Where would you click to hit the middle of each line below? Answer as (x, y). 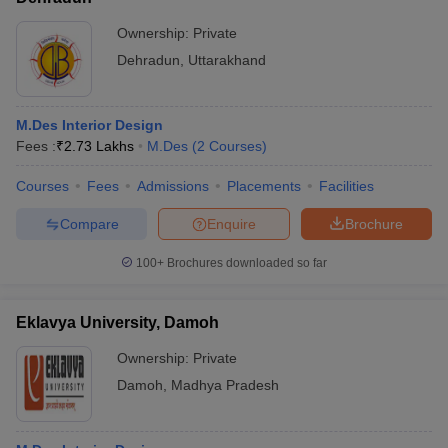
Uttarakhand (227, 60)
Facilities (346, 186)
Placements (264, 186)
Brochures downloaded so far (245, 263)
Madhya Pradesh (225, 385)
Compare (89, 223)
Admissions (173, 186)
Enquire (231, 223)
